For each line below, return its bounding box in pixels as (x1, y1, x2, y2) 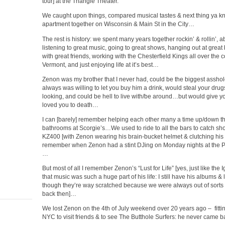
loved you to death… (42, 101, 98, 108)
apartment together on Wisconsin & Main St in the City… (42, 21, 194, 28)
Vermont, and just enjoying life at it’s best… (42, 61, 159, 68)
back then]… (42, 190, 76, 198)
